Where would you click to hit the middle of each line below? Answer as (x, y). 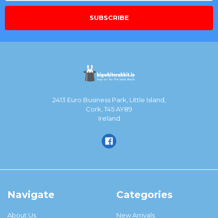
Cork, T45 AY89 (109, 109)
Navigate (31, 195)
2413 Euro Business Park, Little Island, (109, 100)
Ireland (109, 118)
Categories (144, 195)
